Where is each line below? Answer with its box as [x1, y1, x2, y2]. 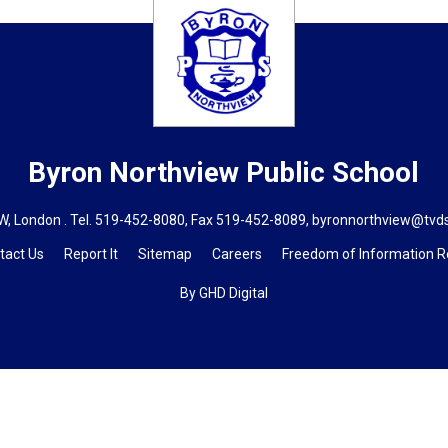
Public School [246, 155, 420, 189]
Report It [63, 245, 118, 262]
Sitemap [137, 245, 192, 262]
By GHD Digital [179, 284, 268, 301]
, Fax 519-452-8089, [184, 211, 312, 228]
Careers [211, 245, 262, 262]
